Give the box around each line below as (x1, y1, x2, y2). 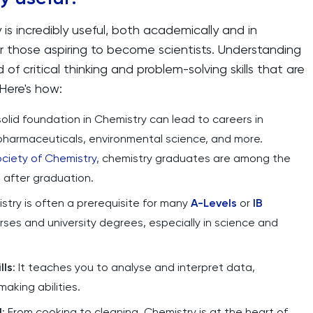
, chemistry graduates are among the (96, 152, 291, 165)
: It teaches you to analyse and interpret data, (13, 261, 255, 274)
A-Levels (191, 196, 237, 210)
